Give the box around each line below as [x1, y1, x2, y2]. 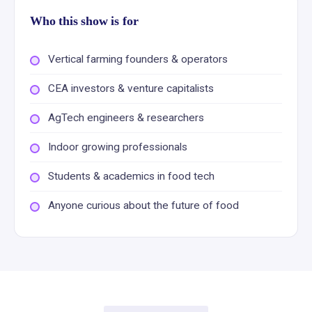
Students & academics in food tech [48, 170, 214, 182]
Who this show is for [30, 14, 139, 28]
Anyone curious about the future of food [48, 199, 239, 212]
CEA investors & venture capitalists [48, 82, 214, 95]
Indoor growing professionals [48, 141, 187, 153]
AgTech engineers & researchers [48, 111, 204, 124]
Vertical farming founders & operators [48, 53, 228, 65]
